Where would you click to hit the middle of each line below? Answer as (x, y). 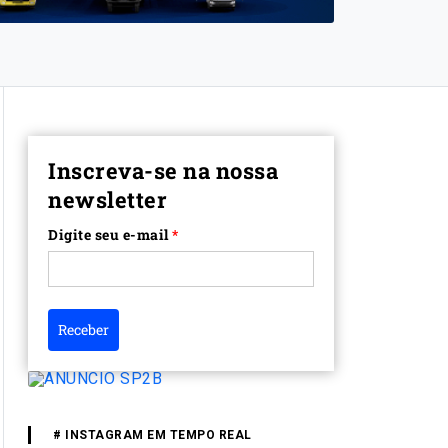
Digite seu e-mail (108, 234)
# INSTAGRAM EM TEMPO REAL (152, 434)
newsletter (107, 199)
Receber (83, 329)
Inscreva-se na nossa (163, 170)
